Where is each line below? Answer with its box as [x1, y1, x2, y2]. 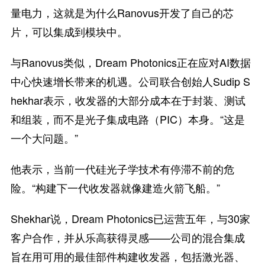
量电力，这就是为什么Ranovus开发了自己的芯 [10, 5, 234, 20]
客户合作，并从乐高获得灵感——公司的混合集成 [10, 230, 245, 245]
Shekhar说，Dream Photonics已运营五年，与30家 [10, 211, 250, 226]
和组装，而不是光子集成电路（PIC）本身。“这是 [10, 111, 245, 127]
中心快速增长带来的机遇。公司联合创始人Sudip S [10, 73, 250, 89]
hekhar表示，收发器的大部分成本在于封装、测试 [10, 92, 245, 108]
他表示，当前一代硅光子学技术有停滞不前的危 [10, 161, 234, 176]
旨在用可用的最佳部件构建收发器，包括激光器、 [10, 248, 245, 264]
